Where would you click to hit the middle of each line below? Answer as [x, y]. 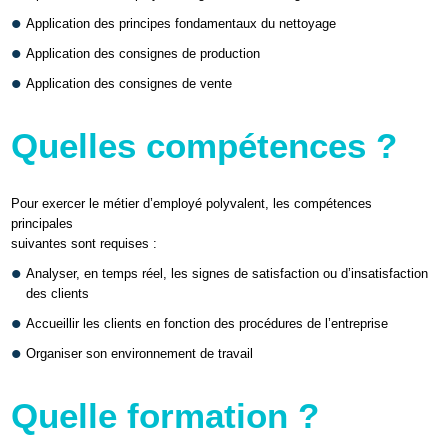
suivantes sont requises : [84, 244]
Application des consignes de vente [129, 84]
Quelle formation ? [165, 416]
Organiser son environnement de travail [140, 354]
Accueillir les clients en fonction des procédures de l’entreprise [207, 324]
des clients [58, 294]
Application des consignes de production [143, 54]
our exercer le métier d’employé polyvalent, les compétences [196, 204]
